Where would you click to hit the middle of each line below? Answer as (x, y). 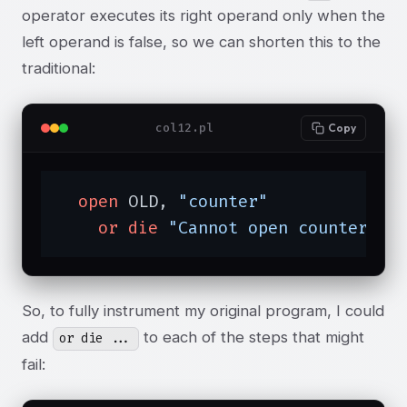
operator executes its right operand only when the (203, 15)
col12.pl (185, 128)
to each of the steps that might (251, 338)
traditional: (59, 68)
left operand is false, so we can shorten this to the (201, 41)
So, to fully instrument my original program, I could (203, 311)
